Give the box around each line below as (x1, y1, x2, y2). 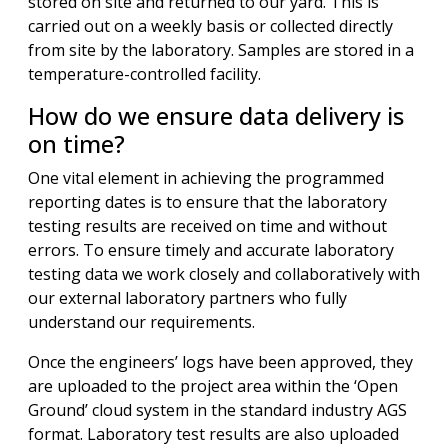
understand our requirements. (28, 311, 255, 333)
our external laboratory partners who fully (28, 287, 347, 309)
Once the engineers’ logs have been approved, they (28, 351, 413, 373)
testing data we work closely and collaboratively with (28, 263, 420, 285)
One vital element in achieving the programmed (28, 167, 384, 189)
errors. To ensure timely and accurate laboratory (28, 239, 394, 261)
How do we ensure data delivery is (28, 100, 404, 132)
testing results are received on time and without (28, 215, 387, 237)
